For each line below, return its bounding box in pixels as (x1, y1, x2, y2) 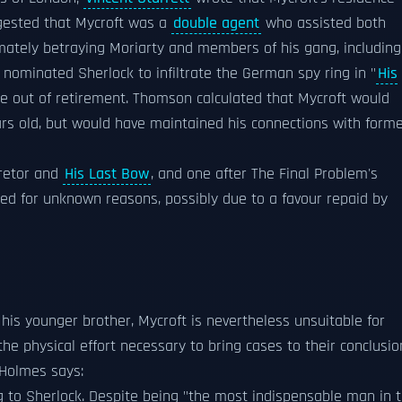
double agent (173, 13, 259, 33)
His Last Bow (65, 164, 149, 184)
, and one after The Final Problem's (151, 164, 378, 184)
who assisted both (261, 13, 386, 33)
